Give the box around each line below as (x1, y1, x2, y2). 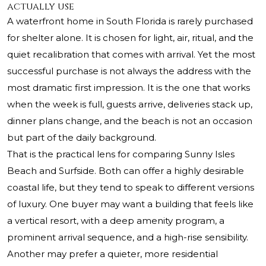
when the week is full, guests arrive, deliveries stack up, (7, 99, 252, 110)
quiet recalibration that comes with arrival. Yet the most (7, 49, 255, 61)
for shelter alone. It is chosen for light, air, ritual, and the (7, 32, 254, 44)
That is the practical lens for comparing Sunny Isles (7, 148, 235, 160)
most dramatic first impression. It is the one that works (7, 82, 250, 94)
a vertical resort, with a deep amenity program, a (7, 215, 224, 227)
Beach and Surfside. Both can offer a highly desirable (7, 165, 244, 177)
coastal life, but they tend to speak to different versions (7, 182, 254, 194)
